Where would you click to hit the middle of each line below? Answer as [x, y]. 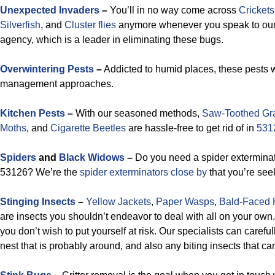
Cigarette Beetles [88, 128]
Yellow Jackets [118, 202]
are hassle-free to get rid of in [191, 128]
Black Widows [92, 157]
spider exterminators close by [143, 172]
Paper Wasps [185, 202]
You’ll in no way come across [173, 10]
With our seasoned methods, [137, 113]
